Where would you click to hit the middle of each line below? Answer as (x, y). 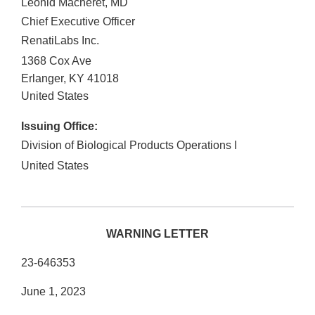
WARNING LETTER (157, 234)
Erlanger (42, 79)
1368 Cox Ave (56, 61)
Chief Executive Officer (78, 22)
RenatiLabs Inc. (60, 41)
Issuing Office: (59, 127)
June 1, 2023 (53, 292)
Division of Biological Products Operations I (129, 146)
